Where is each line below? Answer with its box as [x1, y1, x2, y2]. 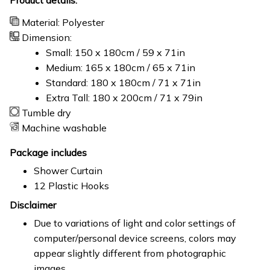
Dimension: [22, 31, 74, 43]
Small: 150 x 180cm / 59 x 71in [46, 46, 187, 58]
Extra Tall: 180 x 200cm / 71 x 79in [46, 91, 202, 104]
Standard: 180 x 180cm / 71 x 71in [46, 76, 203, 89]
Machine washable [22, 121, 107, 134]
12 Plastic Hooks [34, 180, 109, 192]
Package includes [10, 146, 87, 159]
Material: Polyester [22, 16, 104, 28]
